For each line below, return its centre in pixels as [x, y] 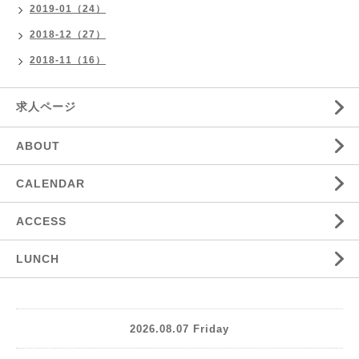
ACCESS [41, 222]
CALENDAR [50, 184]
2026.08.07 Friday [179, 329]
